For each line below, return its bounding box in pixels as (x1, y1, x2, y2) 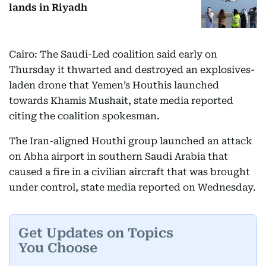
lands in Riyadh (9, 1, 87, 13)
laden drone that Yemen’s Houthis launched (9, 80, 219, 91)
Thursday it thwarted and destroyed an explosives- (9, 64, 255, 76)
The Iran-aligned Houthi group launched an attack (9, 135, 252, 147)
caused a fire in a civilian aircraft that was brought (9, 166, 250, 178)
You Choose (18, 240, 97, 255)
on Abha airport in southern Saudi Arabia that (9, 151, 228, 163)
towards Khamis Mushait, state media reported (9, 95, 233, 107)
